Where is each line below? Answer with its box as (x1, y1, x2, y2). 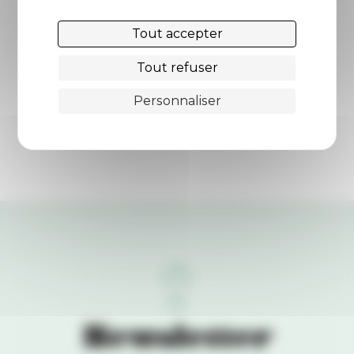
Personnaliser (133, 92, 221, 108)
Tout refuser (136, 59, 218, 75)
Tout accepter (131, 25, 223, 41)
